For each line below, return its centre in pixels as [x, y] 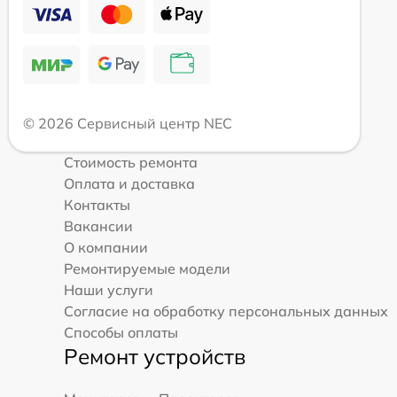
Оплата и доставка [129, 184]
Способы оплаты [121, 333]
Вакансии [98, 226]
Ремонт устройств [155, 357]
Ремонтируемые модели [147, 269]
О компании [106, 248]
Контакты [97, 205]
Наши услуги [109, 290]
